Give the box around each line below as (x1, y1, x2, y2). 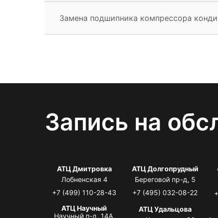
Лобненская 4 (61, 175, 108, 183)
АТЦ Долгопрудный (131, 164, 199, 173)
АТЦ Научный (61, 203, 108, 212)
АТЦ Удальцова (138, 204, 192, 213)
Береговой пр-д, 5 (134, 175, 196, 183)
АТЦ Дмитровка (56, 164, 112, 173)
